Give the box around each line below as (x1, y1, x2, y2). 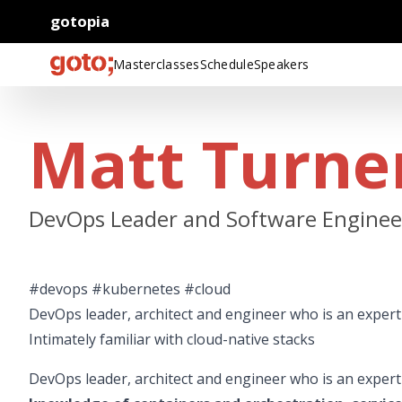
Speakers (253, 56, 310, 73)
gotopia (50, 11, 109, 31)
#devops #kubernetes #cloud (29, 279, 231, 299)
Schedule (199, 56, 254, 73)
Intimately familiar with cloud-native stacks (29, 329, 315, 349)
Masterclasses (113, 56, 200, 73)
